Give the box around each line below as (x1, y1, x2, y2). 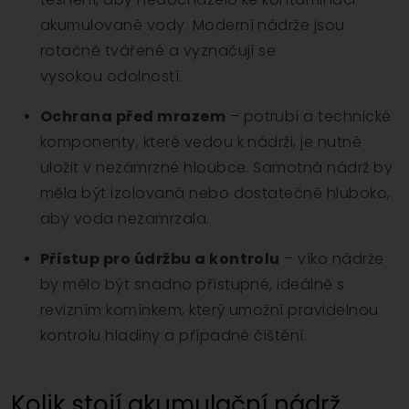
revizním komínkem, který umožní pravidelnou (40, 299, 379, 320)
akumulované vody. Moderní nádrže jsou (40, 14, 345, 36)
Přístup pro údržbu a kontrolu (40, 247, 280, 269)
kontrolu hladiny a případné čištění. (40, 324, 308, 346)
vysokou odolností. (40, 65, 183, 87)
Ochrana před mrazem (40, 105, 226, 127)
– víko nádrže (279, 247, 384, 269)
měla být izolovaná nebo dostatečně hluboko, (40, 182, 391, 204)
